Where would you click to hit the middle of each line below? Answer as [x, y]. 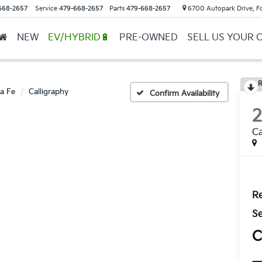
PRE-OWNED [148, 38]
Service [46, 8]
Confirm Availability [185, 93]
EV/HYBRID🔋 [79, 38]
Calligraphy [49, 92]
